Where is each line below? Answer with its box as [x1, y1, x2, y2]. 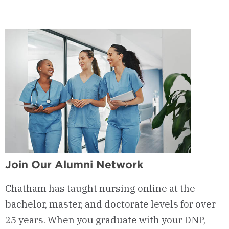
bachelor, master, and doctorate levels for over [5, 197, 216, 210]
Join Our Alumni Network [5, 157, 143, 171]
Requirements [154, 12, 213, 22]
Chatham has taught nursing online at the [5, 181, 195, 194]
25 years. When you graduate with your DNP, [5, 213, 205, 226]
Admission [154, 4, 198, 14]
